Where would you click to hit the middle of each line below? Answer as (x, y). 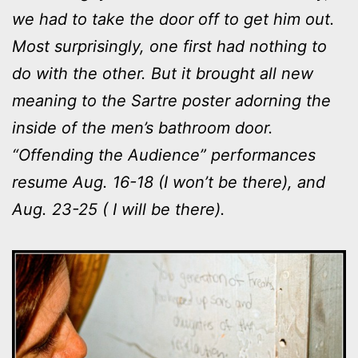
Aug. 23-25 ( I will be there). (119, 209)
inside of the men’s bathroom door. (143, 127)
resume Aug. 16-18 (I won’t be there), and (169, 182)
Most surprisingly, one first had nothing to (169, 46)
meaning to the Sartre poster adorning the (171, 100)
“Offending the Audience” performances (164, 155)
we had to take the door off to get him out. (173, 19)
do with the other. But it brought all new (163, 73)
